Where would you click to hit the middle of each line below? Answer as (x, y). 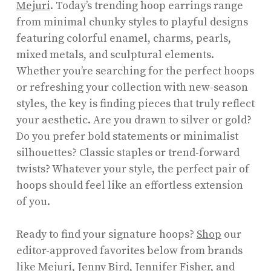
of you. (33, 201)
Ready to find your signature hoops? (106, 234)
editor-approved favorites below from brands (129, 250)
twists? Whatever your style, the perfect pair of (132, 169)
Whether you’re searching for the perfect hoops (135, 71)
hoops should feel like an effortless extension (129, 185)
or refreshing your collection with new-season (132, 87)
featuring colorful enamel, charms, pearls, (123, 38)
